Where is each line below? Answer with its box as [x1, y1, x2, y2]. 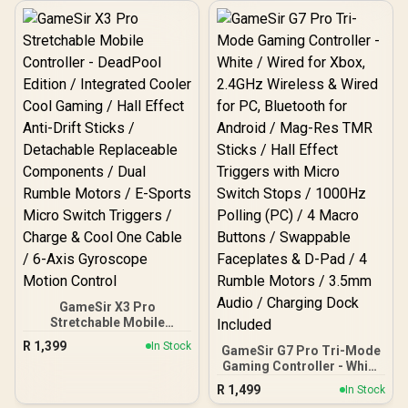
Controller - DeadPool [39, 330, 175, 345]
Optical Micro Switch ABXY [27, 68, 187, 84]
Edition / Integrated [48, 345, 166, 361]
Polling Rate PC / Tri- [43, 22, 171, 37]
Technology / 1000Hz [43, 6, 171, 22]
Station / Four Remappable [27, 99, 187, 115]
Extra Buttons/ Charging [35, 115, 179, 130]
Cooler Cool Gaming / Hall [28, 361, 186, 376]
